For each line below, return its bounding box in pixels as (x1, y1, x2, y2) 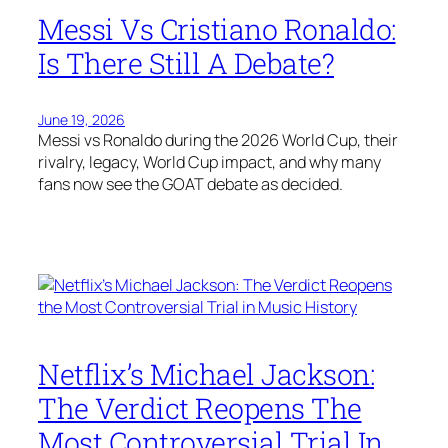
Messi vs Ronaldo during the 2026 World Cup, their (38, 128, 398, 151)
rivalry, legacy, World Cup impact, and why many (38, 150, 381, 173)
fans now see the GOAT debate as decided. (38, 172, 343, 195)
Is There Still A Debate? (38, 43, 334, 82)
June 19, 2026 (38, 109, 125, 129)
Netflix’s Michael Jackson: (38, 355, 374, 394)
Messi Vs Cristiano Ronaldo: (38, 9, 396, 48)
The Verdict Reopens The (38, 389, 362, 428)
